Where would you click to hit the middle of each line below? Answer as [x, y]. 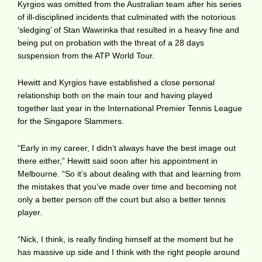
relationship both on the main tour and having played [115, 95]
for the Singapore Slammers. [71, 121]
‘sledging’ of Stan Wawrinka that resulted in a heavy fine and [128, 30]
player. [30, 212]
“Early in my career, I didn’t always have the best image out [127, 148]
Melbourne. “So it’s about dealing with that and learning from [129, 173]
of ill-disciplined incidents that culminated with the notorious [127, 17]
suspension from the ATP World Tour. [86, 55]
